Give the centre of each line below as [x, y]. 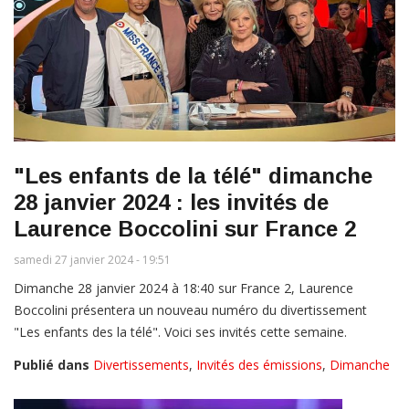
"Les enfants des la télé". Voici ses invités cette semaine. [180, 332]
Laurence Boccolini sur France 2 [185, 229]
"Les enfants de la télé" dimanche [193, 176]
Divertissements [141, 365]
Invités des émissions [259, 365]
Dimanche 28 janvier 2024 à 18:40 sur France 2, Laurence [184, 288]
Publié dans [52, 365]
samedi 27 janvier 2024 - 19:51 [92, 260]
